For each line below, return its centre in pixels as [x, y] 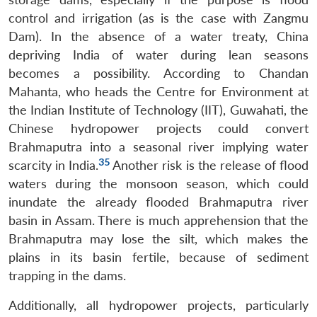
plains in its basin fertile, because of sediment [158, 257]
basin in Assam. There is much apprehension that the [158, 220]
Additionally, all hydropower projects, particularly [158, 305]
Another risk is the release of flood [209, 165]
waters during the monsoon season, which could [158, 183]
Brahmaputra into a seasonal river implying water [158, 146]
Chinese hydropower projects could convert [158, 128]
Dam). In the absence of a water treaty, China [158, 36]
